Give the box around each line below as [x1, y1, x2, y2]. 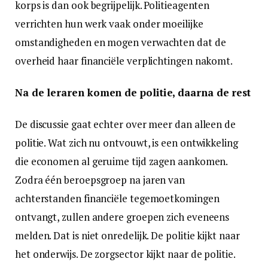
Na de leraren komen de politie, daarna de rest [15, 86, 251, 100]
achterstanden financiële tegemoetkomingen [15, 191, 220, 206]
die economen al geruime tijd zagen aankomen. [15, 154, 228, 169]
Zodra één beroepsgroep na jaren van [15, 173, 185, 187]
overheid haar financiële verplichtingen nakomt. [15, 54, 233, 68]
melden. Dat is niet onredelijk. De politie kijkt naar [15, 229, 240, 243]
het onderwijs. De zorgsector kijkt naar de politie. [15, 247, 235, 261]
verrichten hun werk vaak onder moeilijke [15, 17, 203, 31]
